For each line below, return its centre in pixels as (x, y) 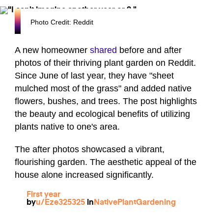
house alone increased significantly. (85, 175)
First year (43, 195)
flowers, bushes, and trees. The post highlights (106, 101)
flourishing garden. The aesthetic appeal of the (106, 162)
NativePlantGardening (135, 203)
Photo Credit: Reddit (62, 22)
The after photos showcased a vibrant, (90, 150)
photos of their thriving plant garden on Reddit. (105, 63)
